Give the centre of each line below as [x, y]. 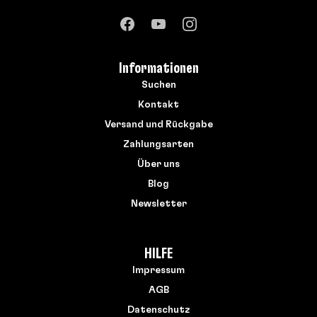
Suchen [158, 85]
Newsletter [158, 204]
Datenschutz [158, 310]
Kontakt [158, 105]
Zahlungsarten [158, 145]
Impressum [158, 271]
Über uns [158, 165]
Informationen [158, 69]
